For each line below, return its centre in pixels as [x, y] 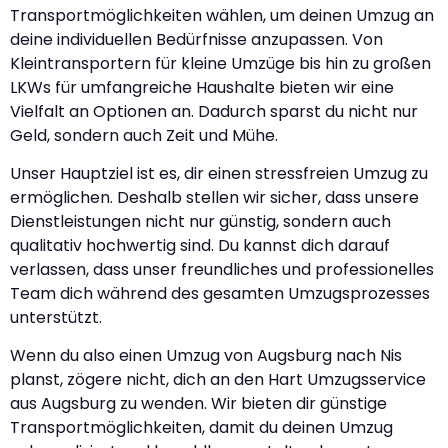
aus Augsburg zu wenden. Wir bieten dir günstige [198, 404]
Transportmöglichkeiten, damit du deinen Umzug [201, 428]
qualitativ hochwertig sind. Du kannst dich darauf [200, 246]
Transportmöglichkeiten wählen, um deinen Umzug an [222, 15]
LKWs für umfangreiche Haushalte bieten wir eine [202, 87]
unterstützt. [56, 318]
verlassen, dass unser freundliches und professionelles [222, 270]
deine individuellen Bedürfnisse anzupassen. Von [196, 39]
